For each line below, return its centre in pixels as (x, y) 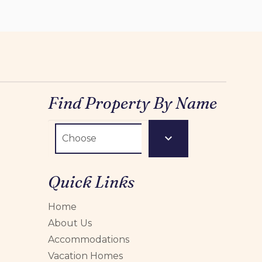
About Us (70, 223)
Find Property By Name (132, 103)
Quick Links (91, 182)
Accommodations (88, 239)
